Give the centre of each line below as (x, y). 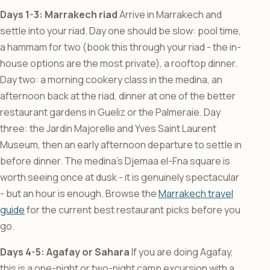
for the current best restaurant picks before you (133, 210)
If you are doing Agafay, (181, 252)
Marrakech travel (196, 194)
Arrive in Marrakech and (170, 15)
